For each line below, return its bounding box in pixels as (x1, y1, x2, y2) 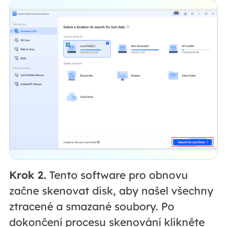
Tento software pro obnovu (46, 168, 188, 182)
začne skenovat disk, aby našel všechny (9, 184, 213, 198)
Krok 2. (9, 168, 46, 182)
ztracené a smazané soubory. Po (9, 200, 174, 213)
